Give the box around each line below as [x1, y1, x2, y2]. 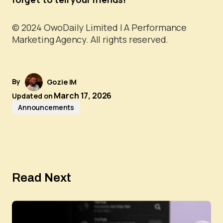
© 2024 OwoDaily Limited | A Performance [12, 21, 187, 34]
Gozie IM [46, 77, 77, 87]
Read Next [12, 171, 71, 185]
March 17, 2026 [54, 90, 112, 102]
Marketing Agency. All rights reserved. [12, 33, 169, 46]
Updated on [12, 91, 53, 101]
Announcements [18, 103, 75, 112]
